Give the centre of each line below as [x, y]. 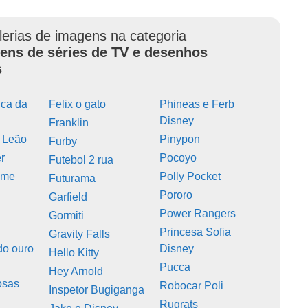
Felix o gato [78, 104]
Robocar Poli [192, 285]
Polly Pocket [190, 176]
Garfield [68, 197]
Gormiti [67, 215]
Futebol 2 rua [81, 159]
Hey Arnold [76, 271]
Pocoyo [178, 157]
